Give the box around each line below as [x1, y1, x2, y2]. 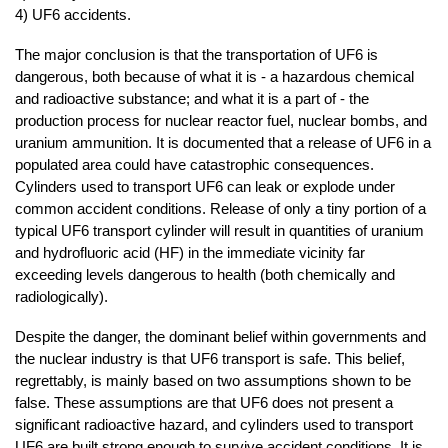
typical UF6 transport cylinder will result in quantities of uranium [15, 222, 424, 240]
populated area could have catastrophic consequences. [15, 156, 374, 174]
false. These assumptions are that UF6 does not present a [15, 394, 393, 412]
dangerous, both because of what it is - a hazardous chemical [15, 68, 414, 86]
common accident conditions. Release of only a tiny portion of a [15, 200, 426, 218]
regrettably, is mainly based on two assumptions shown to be [15, 372, 411, 390]
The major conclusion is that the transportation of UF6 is [15, 46, 378, 64]
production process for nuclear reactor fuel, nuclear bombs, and [15, 112, 427, 130]
